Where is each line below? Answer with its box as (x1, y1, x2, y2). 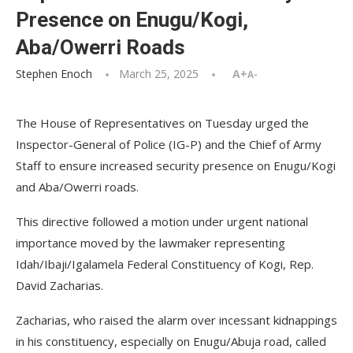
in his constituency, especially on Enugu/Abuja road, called (16, 333, 326, 349)
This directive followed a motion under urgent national (16, 214, 308, 229)
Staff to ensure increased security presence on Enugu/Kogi (16, 158, 336, 173)
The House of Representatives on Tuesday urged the (16, 115, 309, 131)
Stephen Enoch (16, 66, 92, 81)
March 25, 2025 (119, 66, 199, 81)
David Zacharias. (16, 277, 103, 293)
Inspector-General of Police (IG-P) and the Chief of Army (16, 136, 321, 152)
